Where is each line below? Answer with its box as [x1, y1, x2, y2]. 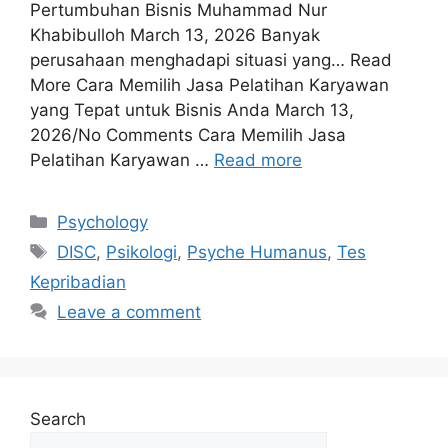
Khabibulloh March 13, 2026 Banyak [30, 24, 320, 45]
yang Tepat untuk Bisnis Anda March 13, [30, 99, 354, 120]
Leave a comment [57, 301, 202, 322]
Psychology [57, 211, 149, 232]
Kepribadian [30, 271, 126, 292]
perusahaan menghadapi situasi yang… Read [30, 49, 392, 70]
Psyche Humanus [187, 241, 328, 262]
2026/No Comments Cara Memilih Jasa [30, 124, 346, 145]
